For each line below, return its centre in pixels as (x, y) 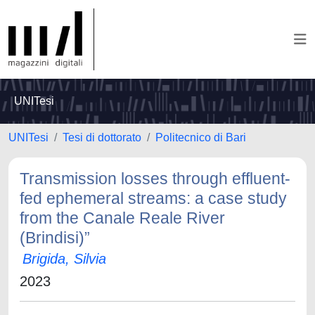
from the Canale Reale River (122, 218)
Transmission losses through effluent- (155, 179)
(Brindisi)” (55, 238)
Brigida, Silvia (64, 259)
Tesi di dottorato (102, 137)
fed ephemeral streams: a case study (153, 198)
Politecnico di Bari (201, 137)
